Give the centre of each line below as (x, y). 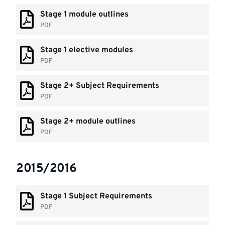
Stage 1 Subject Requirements (96, 196)
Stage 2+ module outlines (88, 122)
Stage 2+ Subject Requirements (100, 86)
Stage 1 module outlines (85, 15)
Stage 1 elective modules (87, 50)
